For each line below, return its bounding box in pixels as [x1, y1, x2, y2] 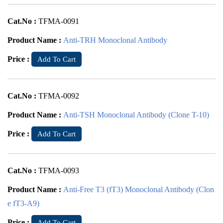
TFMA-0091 [38, 17, 79, 25]
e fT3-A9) [7, 199, 39, 208]
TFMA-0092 [38, 92, 79, 100]
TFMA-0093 [38, 166, 79, 175]
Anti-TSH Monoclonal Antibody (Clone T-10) [63, 111, 209, 119]
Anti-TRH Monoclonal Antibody [63, 36, 167, 44]
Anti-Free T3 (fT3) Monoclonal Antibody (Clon [63, 185, 214, 194]
